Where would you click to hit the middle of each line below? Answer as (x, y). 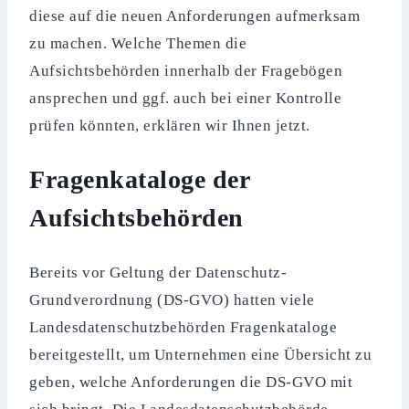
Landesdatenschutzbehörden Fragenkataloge (184, 327)
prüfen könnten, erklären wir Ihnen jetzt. (170, 126)
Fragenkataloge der (140, 180)
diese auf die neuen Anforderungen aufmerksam (195, 16)
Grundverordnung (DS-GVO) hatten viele (172, 299)
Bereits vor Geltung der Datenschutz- (158, 272)
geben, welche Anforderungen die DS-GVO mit (191, 382)
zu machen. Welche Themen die (138, 44)
